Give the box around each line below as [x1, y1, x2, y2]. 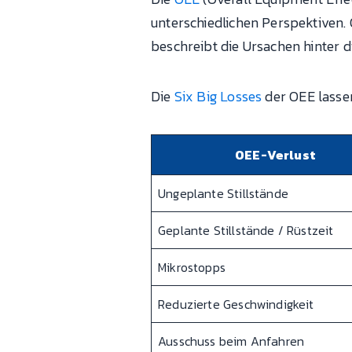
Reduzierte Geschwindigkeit [158, 295, 314, 314]
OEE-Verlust [235, 145, 316, 165]
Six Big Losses [174, 85, 262, 107]
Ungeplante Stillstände [158, 184, 288, 203]
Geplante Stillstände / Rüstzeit [158, 221, 334, 240]
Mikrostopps [158, 258, 225, 277]
